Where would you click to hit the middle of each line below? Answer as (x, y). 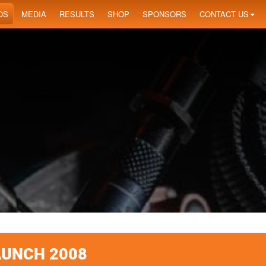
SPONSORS (164, 14)
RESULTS (77, 14)
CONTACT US (224, 14)
